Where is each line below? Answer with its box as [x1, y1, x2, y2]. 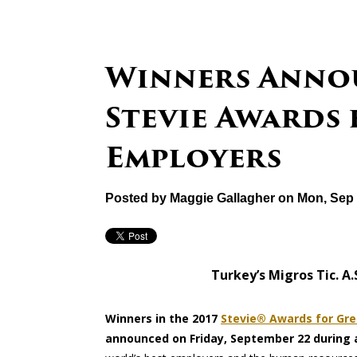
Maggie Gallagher [170, 191, 275, 206]
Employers [105, 135, 281, 180]
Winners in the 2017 [105, 311, 221, 327]
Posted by [105, 191, 167, 206]
